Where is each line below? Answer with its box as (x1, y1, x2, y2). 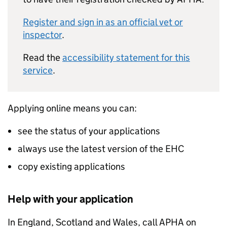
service (23, 64, 53, 76)
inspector (23, 29, 62, 41)
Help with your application (8, 193, 133, 206)
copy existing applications (18, 161, 125, 172)
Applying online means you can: (8, 102, 137, 114)
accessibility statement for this (62, 52, 190, 63)
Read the (23, 52, 62, 63)
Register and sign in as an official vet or (23, 16, 183, 28)
